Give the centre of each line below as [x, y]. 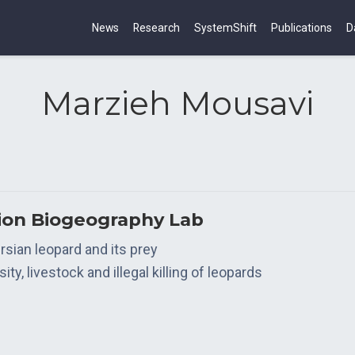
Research [157, 27]
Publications [302, 27]
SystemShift [225, 27]
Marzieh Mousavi [177, 103]
